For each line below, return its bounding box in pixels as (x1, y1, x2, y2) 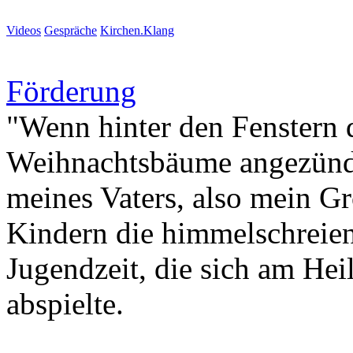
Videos (6, 24, 41, 38)
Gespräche (44, 24, 97, 38)
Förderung (6, 74, 136, 109)
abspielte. (6, 287, 124, 321)
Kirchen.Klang (100, 24, 174, 38)
